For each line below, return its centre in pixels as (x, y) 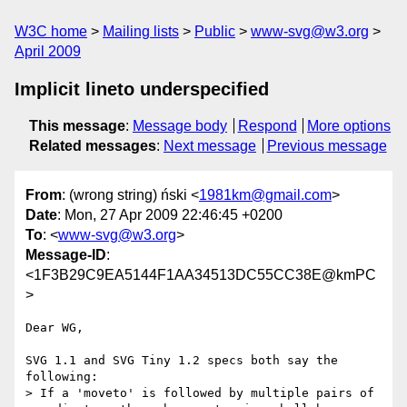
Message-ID (66, 255)
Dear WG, (55, 328)
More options (349, 126)
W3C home (51, 31)
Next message (210, 146)
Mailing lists (141, 31)
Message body (180, 126)
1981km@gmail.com (265, 195)
